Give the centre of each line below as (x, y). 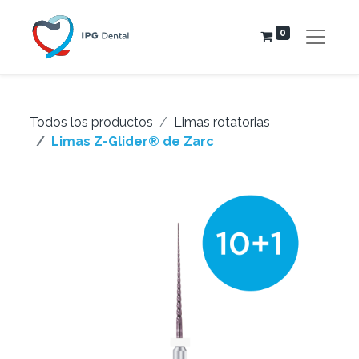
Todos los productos (92, 122)
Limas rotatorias (222, 122)
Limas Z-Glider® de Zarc (133, 141)
